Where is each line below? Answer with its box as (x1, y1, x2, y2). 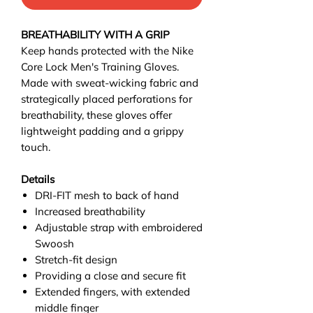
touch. (21, 140, 50, 154)
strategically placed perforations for (21, 92, 192, 105)
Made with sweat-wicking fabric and (21, 75, 198, 89)
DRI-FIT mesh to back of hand (35, 188, 179, 202)
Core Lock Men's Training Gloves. (21, 59, 179, 73)
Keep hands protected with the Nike (21, 43, 194, 57)
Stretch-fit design (35, 252, 117, 266)
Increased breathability (35, 204, 145, 218)
